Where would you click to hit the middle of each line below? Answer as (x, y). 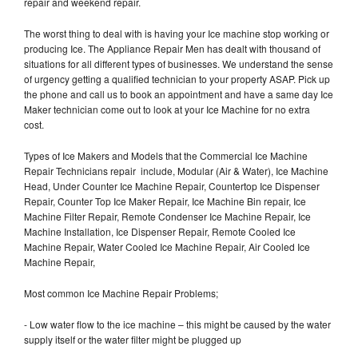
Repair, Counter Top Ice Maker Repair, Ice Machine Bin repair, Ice (165, 201)
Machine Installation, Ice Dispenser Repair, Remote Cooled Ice (160, 231)
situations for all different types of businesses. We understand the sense (179, 63)
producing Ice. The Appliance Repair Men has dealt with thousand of (172, 48)
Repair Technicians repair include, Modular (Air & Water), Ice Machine (176, 170)
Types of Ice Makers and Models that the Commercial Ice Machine (166, 155)
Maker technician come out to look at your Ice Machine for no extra (167, 109)
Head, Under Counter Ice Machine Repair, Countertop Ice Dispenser (172, 185)
